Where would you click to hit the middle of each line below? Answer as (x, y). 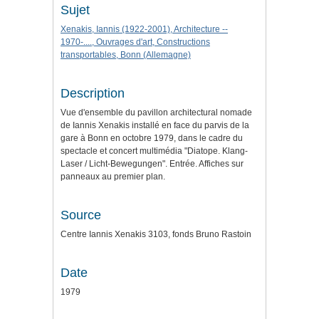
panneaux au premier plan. (113, 177)
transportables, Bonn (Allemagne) (126, 55)
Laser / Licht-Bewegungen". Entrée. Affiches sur (152, 164)
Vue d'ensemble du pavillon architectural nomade (156, 113)
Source (81, 215)
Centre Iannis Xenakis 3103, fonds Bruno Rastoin (156, 235)
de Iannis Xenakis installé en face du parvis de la (155, 126)
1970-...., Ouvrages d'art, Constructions (135, 42)
